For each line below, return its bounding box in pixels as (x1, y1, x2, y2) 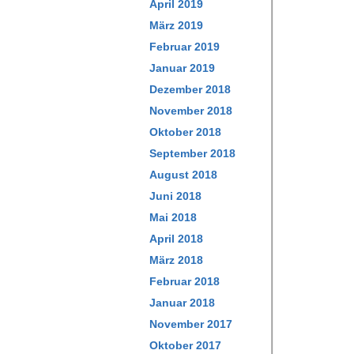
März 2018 (149, 254, 203, 266)
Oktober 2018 (149, 126, 221, 138)
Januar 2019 (149, 62, 215, 74)
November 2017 (149, 318, 232, 330)
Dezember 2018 (149, 83, 231, 96)
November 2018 (149, 104, 232, 117)
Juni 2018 (149, 190, 201, 202)
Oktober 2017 (149, 339, 221, 352)
